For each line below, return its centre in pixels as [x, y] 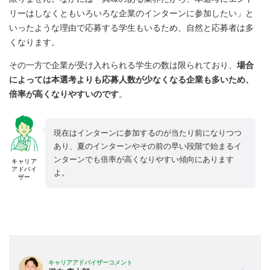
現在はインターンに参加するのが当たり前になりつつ [148, 133]
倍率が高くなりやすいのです [64, 94]
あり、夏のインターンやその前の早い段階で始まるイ [148, 146]
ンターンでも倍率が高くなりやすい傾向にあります [144, 160]
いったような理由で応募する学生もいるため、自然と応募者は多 [131, 28]
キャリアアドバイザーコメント [90, 263]
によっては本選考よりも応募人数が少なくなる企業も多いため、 [131, 80]
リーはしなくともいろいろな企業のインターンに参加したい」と [131, 14]
